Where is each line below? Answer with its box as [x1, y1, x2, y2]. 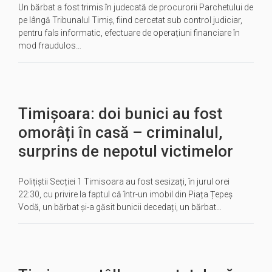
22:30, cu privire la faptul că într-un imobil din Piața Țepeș [18, 189, 233, 199]
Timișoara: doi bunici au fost [18, 104, 222, 123]
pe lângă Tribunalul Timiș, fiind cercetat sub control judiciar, [18, 15, 242, 25]
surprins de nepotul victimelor [18, 142, 233, 160]
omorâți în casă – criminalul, [18, 123, 222, 141]
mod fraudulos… [18, 41, 81, 50]
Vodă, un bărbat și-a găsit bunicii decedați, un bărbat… [18, 202, 222, 212]
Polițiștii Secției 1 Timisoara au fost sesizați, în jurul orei [18, 177, 229, 186]
